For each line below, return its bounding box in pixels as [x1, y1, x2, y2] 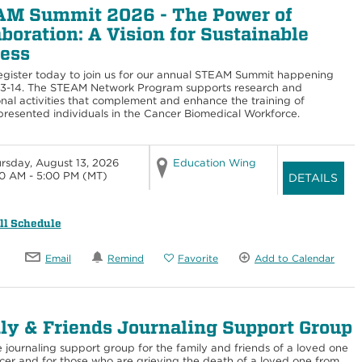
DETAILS [288, 171, 339, 185]
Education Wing [172, 156, 256, 169]
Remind [107, 252, 144, 265]
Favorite [178, 252, 218, 265]
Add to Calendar [255, 252, 335, 265]
